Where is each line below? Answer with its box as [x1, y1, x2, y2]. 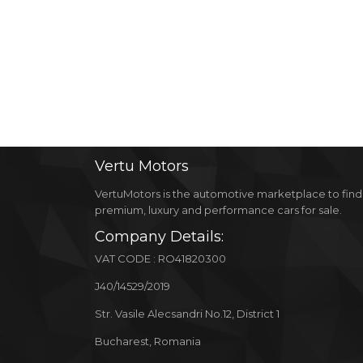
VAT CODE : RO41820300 [95, 252, 226, 265]
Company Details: [95, 228, 224, 246]
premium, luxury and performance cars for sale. [95, 203, 342, 216]
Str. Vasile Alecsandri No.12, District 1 [95, 307, 280, 320]
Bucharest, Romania [95, 335, 201, 348]
